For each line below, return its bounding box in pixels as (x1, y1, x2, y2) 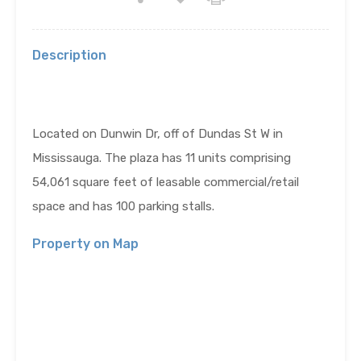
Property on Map (32, 236, 139, 252)
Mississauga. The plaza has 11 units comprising (32, 151, 291, 166)
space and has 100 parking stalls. (32, 199, 214, 214)
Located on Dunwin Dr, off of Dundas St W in (32, 127, 283, 142)
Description (32, 48, 106, 64)
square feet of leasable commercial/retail (69, 175, 299, 190)
